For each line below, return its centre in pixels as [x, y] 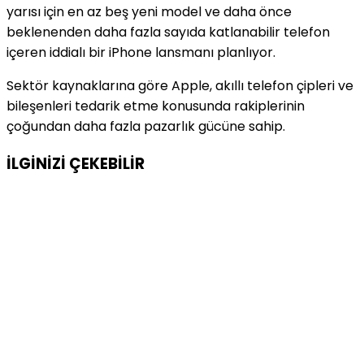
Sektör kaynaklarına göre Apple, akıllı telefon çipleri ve [180, 85]
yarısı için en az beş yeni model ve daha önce [149, 11]
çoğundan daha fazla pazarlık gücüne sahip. [146, 126]
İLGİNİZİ [38, 163]
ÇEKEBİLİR [107, 163]
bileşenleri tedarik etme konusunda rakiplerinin [156, 106]
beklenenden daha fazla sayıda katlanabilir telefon [168, 32]
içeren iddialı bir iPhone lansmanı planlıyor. [141, 52]
